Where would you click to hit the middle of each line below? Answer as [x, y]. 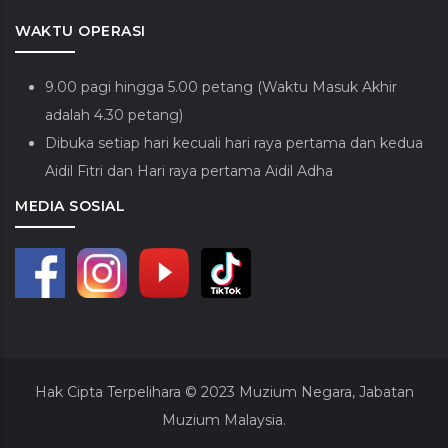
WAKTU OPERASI [80, 31]
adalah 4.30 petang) [114, 115]
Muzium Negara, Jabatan [324, 392]
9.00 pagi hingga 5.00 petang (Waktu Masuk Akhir [221, 87]
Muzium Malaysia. [224, 420]
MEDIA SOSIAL [70, 206]
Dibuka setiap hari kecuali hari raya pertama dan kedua [234, 143]
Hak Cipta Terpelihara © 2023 [134, 392]
